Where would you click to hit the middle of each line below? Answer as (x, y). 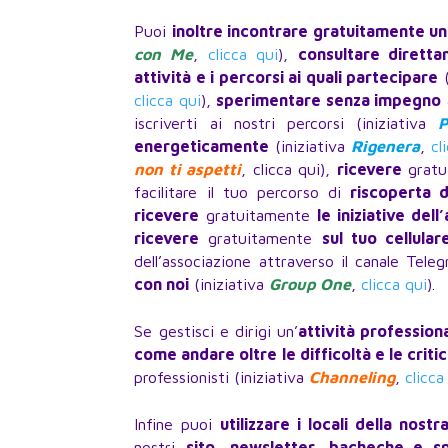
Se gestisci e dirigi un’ (216, 331)
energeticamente (202, 146)
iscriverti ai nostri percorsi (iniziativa (286, 123)
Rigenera (385, 146)
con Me (163, 54)
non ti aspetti (188, 169)
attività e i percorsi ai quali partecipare (286, 77)
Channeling (352, 377)
